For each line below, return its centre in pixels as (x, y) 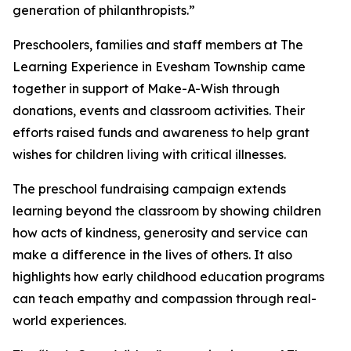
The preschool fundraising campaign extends (149, 189)
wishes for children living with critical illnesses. (149, 155)
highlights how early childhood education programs (168, 277)
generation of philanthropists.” (104, 11)
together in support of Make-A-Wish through (146, 89)
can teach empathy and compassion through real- (165, 299)
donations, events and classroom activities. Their (159, 111)
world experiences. (69, 321)
